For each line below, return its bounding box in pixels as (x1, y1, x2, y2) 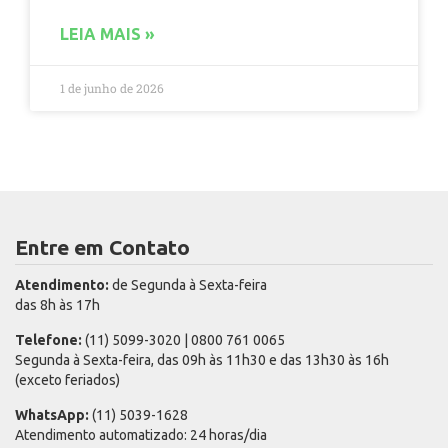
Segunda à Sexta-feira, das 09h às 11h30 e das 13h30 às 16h (15, 352, 389, 369)
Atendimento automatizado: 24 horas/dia (15, 427, 267, 444)
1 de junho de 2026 (60, 80, 164, 97)
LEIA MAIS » (60, 25, 155, 44)
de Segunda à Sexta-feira (109, 277, 267, 294)
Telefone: (15, 332, 82, 349)
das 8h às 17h (15, 297, 100, 314)
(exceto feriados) (15, 372, 120, 389)
